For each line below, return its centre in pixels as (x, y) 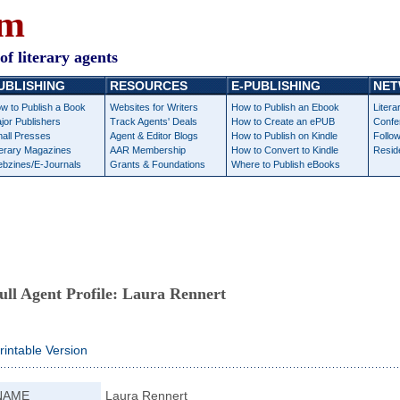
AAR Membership (148, 150)
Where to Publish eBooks (286, 164)
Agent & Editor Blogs (154, 136)
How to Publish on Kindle (284, 136)
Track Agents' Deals (154, 121)
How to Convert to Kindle (285, 150)
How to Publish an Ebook (285, 107)
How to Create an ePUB (283, 121)
